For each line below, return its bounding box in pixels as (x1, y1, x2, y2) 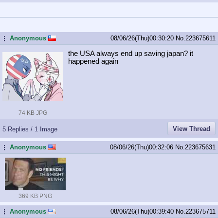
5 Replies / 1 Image (2, 125, 57, 133)
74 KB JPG (18, 109, 47, 116)
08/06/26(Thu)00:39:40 (110, 207, 176, 215)
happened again (68, 57, 118, 65)
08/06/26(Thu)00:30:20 (110, 34, 176, 42)
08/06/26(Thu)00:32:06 (110, 143, 175, 151)
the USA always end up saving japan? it (68, 49, 193, 57)
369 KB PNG (18, 192, 52, 200)
